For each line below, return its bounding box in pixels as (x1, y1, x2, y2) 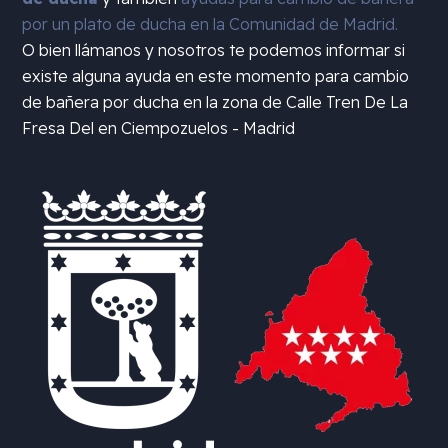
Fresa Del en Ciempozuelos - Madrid (22, 118, 296, 139)
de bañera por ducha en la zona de (22, 92, 287, 113)
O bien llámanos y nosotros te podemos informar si (22, 40, 406, 61)
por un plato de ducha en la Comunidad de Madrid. (22, 14, 399, 35)
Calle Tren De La (286, 92, 409, 113)
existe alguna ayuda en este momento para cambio (22, 66, 410, 87)
